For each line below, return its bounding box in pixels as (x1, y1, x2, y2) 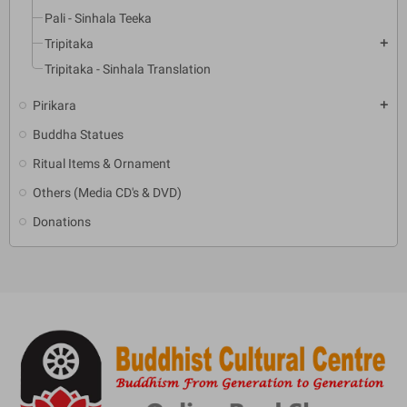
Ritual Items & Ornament (33, 156, 171, 172)
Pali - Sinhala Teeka (45, 11, 152, 26)
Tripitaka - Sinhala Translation (45, 62, 211, 77)
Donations (33, 214, 91, 230)
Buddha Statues (33, 127, 124, 143)
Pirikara (33, 98, 76, 114)
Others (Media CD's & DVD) (33, 185, 182, 201)
